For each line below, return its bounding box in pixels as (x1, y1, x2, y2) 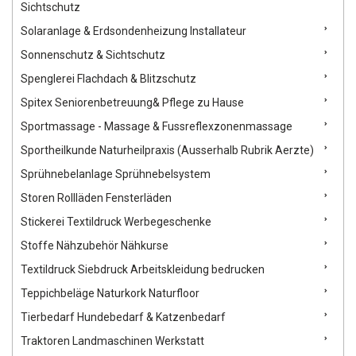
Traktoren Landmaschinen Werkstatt (21, 335, 204, 348)
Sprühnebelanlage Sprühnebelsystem (21, 168, 211, 181)
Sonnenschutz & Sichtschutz (21, 48, 165, 62)
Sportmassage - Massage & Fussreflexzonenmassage (21, 120, 292, 133)
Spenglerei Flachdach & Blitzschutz (21, 72, 196, 86)
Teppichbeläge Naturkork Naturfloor (21, 287, 199, 300)
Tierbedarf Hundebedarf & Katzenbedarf (21, 311, 226, 324)
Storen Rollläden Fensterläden (21, 192, 172, 205)
